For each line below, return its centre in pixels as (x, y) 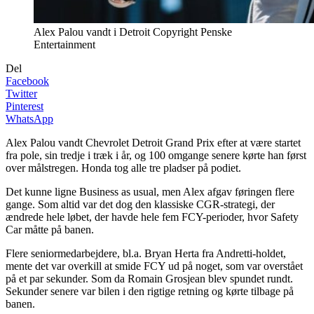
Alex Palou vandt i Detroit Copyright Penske (133, 32)
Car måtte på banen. (50, 229)
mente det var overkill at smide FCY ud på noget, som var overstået (154, 266)
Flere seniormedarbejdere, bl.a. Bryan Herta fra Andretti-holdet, (146, 253)
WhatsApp (29, 118)
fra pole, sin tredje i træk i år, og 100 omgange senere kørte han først (156, 155)
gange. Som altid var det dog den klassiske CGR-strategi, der (140, 204)
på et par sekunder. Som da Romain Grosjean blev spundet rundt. (149, 278)
